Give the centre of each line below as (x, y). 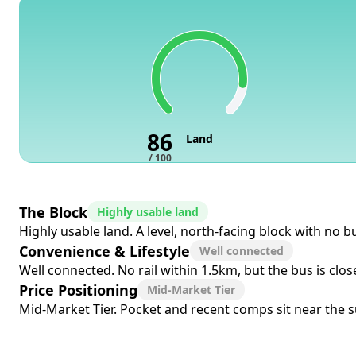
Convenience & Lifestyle (104, 251)
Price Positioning (78, 290)
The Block (53, 212)
